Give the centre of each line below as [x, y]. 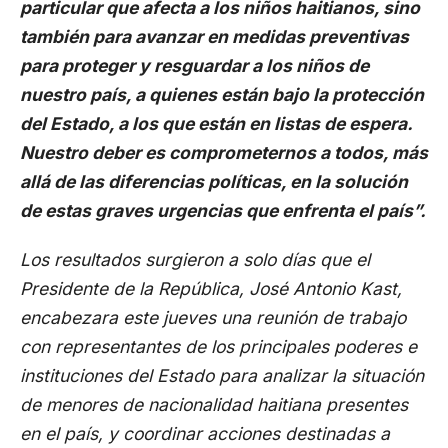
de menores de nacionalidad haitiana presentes [214, 404]
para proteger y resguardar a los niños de [194, 65]
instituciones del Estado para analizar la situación [222, 375]
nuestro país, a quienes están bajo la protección [222, 94]
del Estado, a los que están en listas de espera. [216, 123]
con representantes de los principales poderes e [218, 346]
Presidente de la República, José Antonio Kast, [211, 288]
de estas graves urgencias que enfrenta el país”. [223, 210]
